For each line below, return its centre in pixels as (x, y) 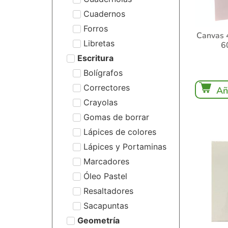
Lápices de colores (120, 132)
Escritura (95, 58)
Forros (96, 28)
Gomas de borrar (116, 117)
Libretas (99, 43)
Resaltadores (108, 191)
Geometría (98, 220)
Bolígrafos (103, 73)
